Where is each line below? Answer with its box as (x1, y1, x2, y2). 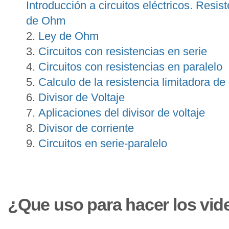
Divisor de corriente (38, 121, 134, 134)
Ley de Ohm (38, 29, 99, 42)
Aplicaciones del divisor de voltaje (38, 106, 205, 119)
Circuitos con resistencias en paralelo (38, 60, 222, 73)
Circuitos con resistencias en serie (38, 44, 207, 58)
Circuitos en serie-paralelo (38, 136, 167, 150)
